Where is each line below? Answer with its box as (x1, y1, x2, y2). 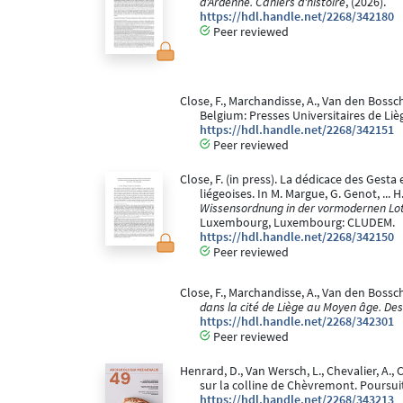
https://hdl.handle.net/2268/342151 (200, 122, 394, 139)
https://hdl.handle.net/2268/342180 (200, 9, 394, 25)
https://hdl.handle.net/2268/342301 (200, 314, 394, 330)
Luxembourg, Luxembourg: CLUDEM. (200, 215, 395, 231)
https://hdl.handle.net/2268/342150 (200, 229, 394, 246)
